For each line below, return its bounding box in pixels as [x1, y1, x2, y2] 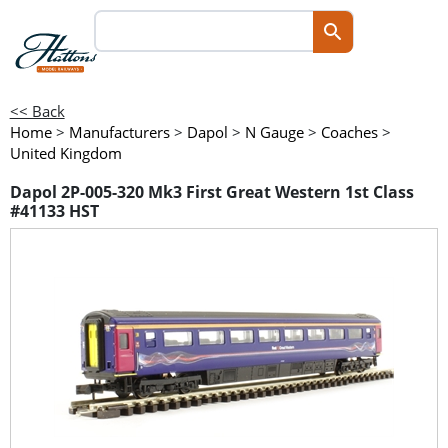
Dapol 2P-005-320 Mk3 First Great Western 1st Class [9, 181, 414, 204]
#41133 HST [9, 200, 99, 223]
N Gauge [244, 122, 304, 142]
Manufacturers [68, 122, 170, 142]
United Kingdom [9, 143, 122, 163]
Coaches [320, 122, 378, 142]
